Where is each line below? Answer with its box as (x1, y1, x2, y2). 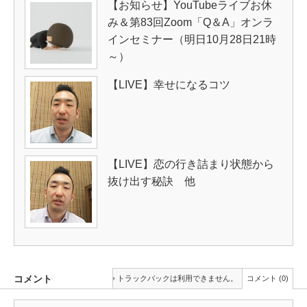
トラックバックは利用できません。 (117, 273, 238, 282)
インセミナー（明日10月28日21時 (108, 33, 276, 45)
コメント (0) (247, 273, 288, 282)
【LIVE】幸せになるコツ (108, 78, 230, 90)
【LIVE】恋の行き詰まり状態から (108, 158, 274, 170)
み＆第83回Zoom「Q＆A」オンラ (108, 16, 273, 28)
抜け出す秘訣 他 (108, 175, 195, 187)
